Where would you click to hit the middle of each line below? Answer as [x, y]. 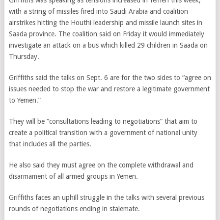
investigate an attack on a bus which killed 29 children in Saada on [108, 45]
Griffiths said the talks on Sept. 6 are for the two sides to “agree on [110, 78]
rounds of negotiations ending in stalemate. [74, 209]
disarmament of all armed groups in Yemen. [73, 176]
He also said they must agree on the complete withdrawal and [101, 165]
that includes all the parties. [50, 144]
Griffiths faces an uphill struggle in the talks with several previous [106, 197]
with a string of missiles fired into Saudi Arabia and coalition [98, 11]
